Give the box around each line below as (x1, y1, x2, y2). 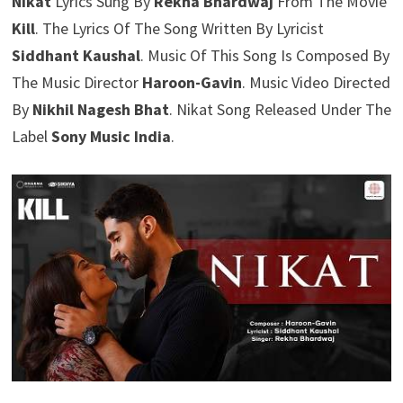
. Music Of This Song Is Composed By (139, 45, 390, 66)
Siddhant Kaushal (11, 45, 140, 66)
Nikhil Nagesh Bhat (31, 99, 169, 120)
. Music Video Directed (241, 72, 390, 93)
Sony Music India (50, 126, 171, 147)
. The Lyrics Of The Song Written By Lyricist (34, 18, 324, 39)
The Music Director (11, 72, 142, 93)
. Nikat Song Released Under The (168, 99, 391, 120)
